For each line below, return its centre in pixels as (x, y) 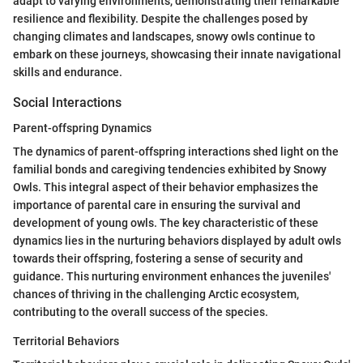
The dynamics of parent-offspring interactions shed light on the (176, 151)
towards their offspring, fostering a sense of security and (158, 258)
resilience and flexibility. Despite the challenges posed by (160, 18)
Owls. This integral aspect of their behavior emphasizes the (166, 187)
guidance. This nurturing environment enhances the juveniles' (172, 276)
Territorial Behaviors (66, 341)
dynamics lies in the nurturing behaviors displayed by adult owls (177, 240)
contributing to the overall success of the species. (141, 312)
